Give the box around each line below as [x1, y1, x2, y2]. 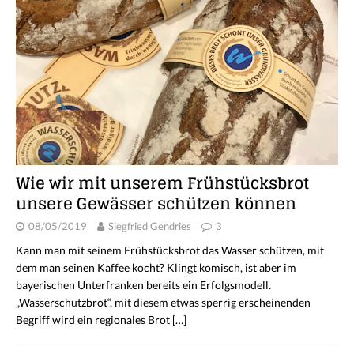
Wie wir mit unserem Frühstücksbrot [16, 168, 309, 198]
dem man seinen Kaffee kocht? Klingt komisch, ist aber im [16, 260, 296, 274]
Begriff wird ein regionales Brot [16, 312, 172, 326]
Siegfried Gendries [108, 219, 191, 232]
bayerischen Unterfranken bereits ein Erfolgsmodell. [16, 277, 271, 292]
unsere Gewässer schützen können [16, 189, 296, 218]
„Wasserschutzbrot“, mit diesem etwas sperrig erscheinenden [16, 295, 311, 309]
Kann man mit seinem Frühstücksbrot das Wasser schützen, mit [16, 243, 324, 257]
